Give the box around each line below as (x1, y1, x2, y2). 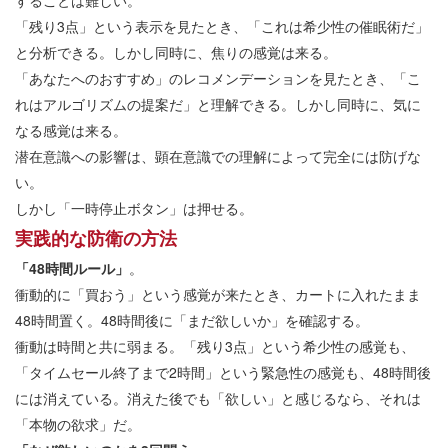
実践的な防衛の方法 (15, 225, 177, 252)
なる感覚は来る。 (15, 120, 127, 141)
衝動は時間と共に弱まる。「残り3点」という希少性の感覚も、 (15, 336, 415, 357)
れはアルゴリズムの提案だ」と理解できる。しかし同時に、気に (15, 94, 421, 115)
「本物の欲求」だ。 (15, 414, 141, 435)
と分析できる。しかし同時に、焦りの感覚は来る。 (15, 42, 337, 63)
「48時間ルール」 (15, 258, 129, 279)
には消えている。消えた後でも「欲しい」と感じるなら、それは (15, 388, 421, 409)
